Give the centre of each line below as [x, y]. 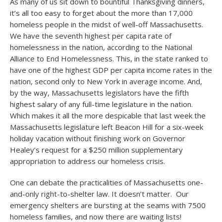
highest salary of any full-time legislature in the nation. [102, 104]
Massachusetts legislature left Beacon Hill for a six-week [107, 127]
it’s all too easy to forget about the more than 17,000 [101, 13]
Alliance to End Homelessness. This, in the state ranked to [109, 58]
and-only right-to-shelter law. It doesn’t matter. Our [99, 194]
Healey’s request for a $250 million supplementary [96, 150]
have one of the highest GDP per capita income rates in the [111, 70]
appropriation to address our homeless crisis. [87, 161]
